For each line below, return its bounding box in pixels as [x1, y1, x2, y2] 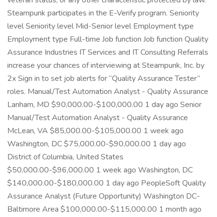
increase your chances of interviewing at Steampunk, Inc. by [7, 60, 204, 71]
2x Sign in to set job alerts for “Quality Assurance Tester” [7, 73, 200, 84]
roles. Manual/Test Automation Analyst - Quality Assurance [7, 86, 208, 97]
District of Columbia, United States [7, 152, 124, 162]
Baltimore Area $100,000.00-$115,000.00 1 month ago [7, 204, 201, 215]
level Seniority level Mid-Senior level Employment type [7, 21, 194, 31]
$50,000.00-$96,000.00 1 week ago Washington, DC [7, 165, 193, 175]
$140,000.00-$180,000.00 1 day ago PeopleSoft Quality [7, 178, 206, 188]
